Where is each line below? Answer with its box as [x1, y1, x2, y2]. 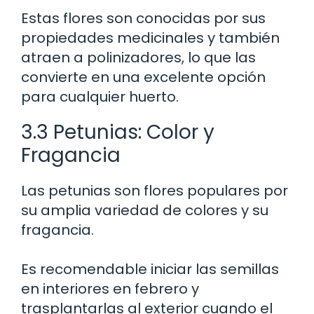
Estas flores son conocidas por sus [21, 8, 266, 28]
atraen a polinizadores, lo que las [21, 47, 256, 67]
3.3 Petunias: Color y [21, 118, 214, 146]
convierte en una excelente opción [21, 67, 266, 87]
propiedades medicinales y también [21, 27, 280, 48]
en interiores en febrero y [21, 278, 199, 299]
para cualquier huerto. [21, 86, 179, 107]
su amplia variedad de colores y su [21, 200, 268, 220]
